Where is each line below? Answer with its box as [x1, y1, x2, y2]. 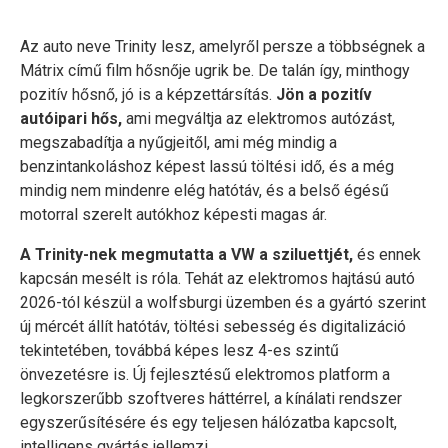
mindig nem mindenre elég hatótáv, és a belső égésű [20, 181, 389, 200]
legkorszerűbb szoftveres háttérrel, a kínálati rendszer [20, 389, 402, 408]
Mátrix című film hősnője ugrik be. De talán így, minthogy [20, 61, 410, 80]
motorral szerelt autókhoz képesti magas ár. [20, 205, 327, 224]
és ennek [353, 245, 421, 264]
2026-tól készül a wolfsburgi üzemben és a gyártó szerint [20, 293, 426, 312]
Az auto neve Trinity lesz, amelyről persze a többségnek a [20, 37, 425, 56]
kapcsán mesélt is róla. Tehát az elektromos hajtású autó [20, 269, 415, 288]
